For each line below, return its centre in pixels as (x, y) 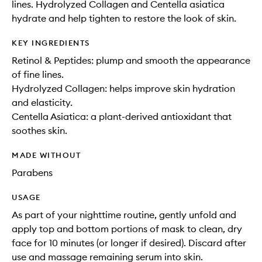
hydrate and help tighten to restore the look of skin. (124, 18)
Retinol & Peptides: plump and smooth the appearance (131, 61)
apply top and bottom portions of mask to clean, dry (127, 229)
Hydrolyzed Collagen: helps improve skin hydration (123, 89)
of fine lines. (38, 75)
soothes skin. (39, 131)
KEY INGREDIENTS (51, 43)
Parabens (32, 173)
